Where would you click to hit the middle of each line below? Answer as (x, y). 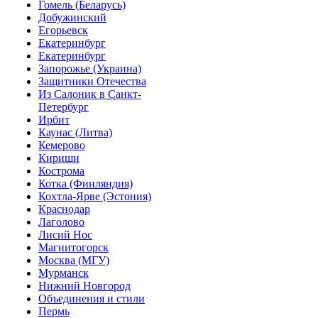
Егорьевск (63, 31)
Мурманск (64, 273)
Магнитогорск (73, 248)
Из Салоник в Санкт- (90, 94)
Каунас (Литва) (75, 133)
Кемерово (62, 146)
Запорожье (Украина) (90, 69)
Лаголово (61, 222)
